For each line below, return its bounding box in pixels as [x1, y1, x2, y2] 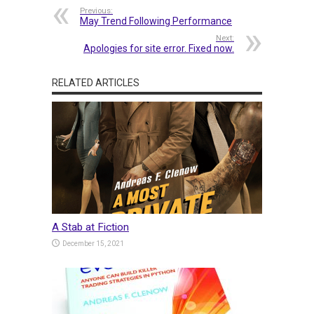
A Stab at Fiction [52, 220, 129, 233]
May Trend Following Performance [80, 15, 232, 27]
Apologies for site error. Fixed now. [83, 42, 234, 54]
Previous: [80, 6, 113, 15]
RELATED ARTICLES [52, 76, 139, 88]
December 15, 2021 [62, 239, 124, 247]
